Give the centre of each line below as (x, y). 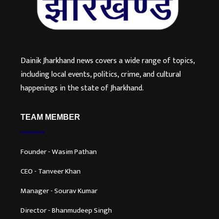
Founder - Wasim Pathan (59, 152)
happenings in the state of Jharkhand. (82, 88)
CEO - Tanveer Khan (51, 171)
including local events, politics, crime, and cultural (101, 74)
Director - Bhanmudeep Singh (66, 210)
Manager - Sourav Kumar (59, 191)
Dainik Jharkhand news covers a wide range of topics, (108, 61)
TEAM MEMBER (50, 117)
